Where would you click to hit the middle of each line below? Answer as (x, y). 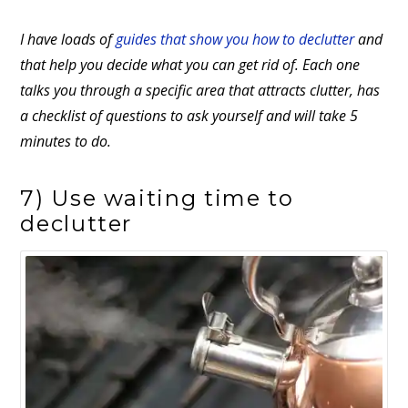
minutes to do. (66, 142)
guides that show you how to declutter (235, 40)
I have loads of (68, 40)
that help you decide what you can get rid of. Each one (190, 65)
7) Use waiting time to (157, 198)
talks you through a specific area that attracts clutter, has (200, 91)
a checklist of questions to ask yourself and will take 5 (189, 116)
